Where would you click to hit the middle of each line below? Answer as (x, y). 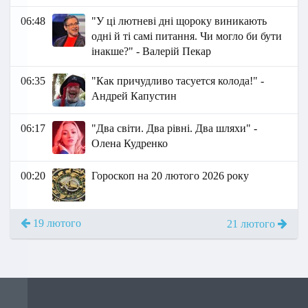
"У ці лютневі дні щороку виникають (179, 21)
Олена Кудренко (130, 144)
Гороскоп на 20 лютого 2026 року (170, 176)
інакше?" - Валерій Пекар (152, 52)
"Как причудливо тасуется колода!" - (178, 81)
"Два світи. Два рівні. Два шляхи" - (175, 129)
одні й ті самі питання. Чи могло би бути (187, 36)
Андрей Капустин (134, 96)
